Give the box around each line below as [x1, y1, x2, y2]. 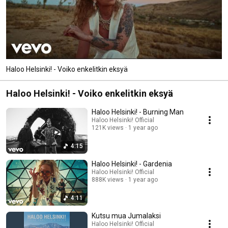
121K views [92, 124, 124, 131]
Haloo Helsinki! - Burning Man [92, 107, 184, 116]
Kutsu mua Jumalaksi [92, 211, 161, 220]
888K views [92, 176, 124, 183]
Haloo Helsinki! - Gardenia [92, 159, 172, 168]
